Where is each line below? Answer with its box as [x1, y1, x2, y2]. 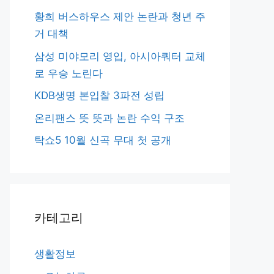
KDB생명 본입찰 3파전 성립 [34, 89, 165, 102]
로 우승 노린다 [34, 67, 103, 80]
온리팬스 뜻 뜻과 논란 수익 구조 [34, 111, 185, 124]
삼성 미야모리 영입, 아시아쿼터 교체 [34, 50, 206, 62]
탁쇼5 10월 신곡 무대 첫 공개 [34, 134, 171, 146]
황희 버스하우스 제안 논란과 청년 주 [34, 10, 206, 23]
